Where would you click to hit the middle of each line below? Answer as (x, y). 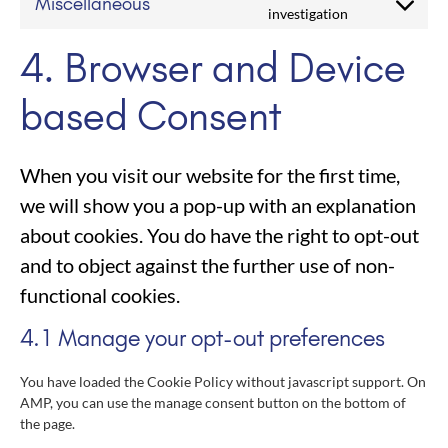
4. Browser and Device (213, 68)
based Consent (150, 116)
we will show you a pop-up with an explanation (218, 205)
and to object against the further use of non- (207, 265)
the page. (47, 424)
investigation (308, 14)
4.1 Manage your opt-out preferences (202, 338)
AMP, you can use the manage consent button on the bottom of (213, 403)
